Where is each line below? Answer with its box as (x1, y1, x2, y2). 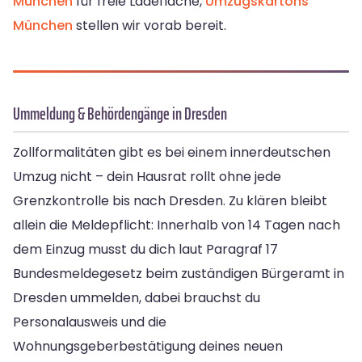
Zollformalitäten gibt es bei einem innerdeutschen (13, 142, 330, 162)
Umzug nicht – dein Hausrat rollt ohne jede (13, 166, 281, 186)
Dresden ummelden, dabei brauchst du (13, 288, 260, 307)
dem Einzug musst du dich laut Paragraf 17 (13, 239, 278, 259)
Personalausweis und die (13, 312, 166, 331)
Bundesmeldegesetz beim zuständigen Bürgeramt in (13, 263, 344, 283)
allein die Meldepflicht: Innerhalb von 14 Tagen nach (13, 215, 340, 234)
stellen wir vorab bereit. (73, 15, 226, 35)
